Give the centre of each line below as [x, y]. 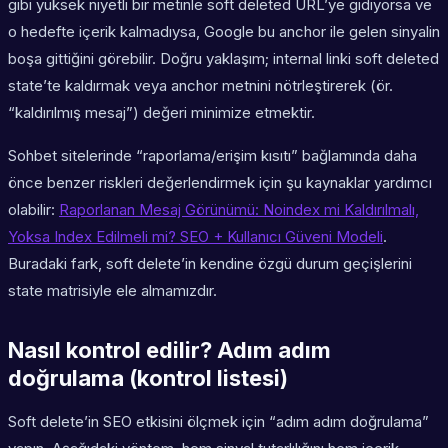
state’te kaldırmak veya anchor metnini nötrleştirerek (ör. [200, 86]
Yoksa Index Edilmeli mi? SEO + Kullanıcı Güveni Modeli [195, 237]
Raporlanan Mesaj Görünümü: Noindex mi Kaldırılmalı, [239, 210]
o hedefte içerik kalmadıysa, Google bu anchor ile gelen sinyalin [224, 32]
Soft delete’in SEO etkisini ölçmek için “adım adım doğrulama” [218, 422]
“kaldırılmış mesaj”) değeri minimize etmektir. [161, 113]
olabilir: [33, 210]
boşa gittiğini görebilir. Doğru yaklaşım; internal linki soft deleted [223, 59]
